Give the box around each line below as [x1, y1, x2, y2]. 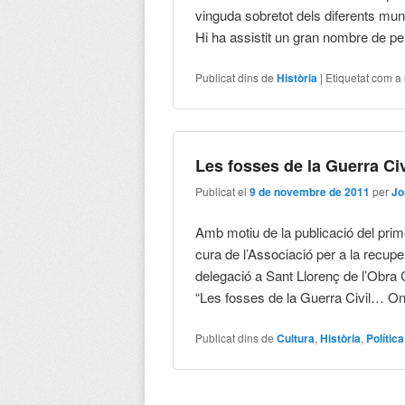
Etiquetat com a [325, 70, 402, 86]
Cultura [277, 330, 316, 347]
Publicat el [195, 183, 250, 199]
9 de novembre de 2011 [250, 183, 371, 200]
